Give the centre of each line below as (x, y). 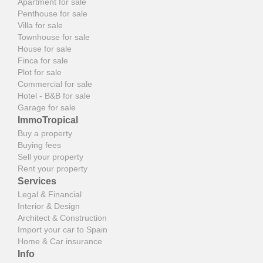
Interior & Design (49, 206)
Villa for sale (40, 25)
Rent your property (53, 168)
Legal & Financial (50, 194)
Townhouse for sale (54, 37)
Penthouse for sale (53, 13)
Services (37, 181)
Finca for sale (43, 60)
